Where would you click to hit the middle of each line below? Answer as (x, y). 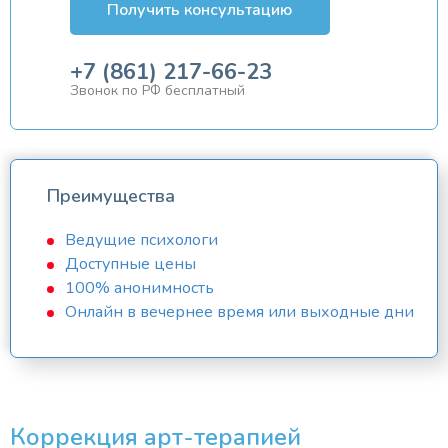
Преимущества (111, 195)
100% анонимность (139, 287)
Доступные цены (130, 263)
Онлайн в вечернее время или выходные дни (239, 311)
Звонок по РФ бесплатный (157, 90)
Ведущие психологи (141, 239)
